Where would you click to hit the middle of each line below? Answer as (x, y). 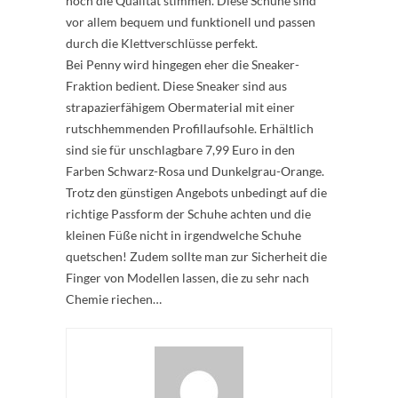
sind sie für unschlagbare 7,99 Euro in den (180, 150)
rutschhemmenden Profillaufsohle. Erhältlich (190, 128)
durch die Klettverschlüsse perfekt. (162, 43)
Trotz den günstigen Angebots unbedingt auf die (196, 192)
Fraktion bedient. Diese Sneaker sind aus (176, 86)
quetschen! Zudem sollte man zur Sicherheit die (196, 256)
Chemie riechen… (114, 299)
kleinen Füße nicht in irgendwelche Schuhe (183, 235)
